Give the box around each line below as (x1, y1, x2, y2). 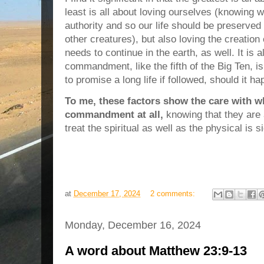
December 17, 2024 (74, 189, 140, 199)
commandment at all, (65, 108, 163, 120)
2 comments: (150, 189, 197, 199)
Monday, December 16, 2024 (65, 219, 201, 231)
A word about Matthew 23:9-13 (65, 243, 247, 258)
